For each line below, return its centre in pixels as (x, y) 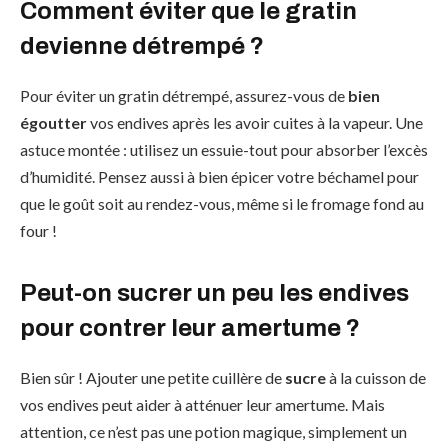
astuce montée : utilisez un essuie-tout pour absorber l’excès (224, 149)
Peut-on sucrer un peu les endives (214, 293)
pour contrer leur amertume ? (190, 328)
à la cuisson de (376, 377)
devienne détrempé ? (142, 45)
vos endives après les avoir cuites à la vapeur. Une (255, 122)
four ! (38, 230)
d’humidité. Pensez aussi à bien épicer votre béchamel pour (219, 176)
